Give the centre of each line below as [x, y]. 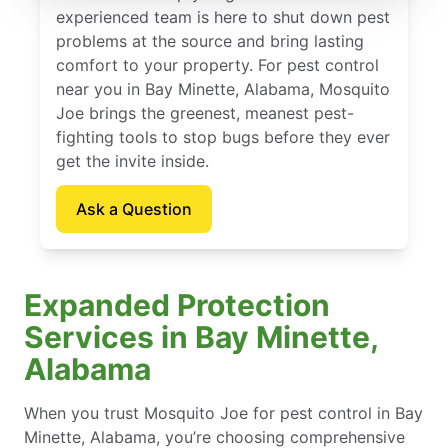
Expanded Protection [177, 304]
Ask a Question [134, 208]
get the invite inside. [132, 160]
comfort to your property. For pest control [217, 64]
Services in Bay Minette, [201, 336]
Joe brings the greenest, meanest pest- [205, 112]
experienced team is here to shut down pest [223, 16]
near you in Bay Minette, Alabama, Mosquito [223, 88]
